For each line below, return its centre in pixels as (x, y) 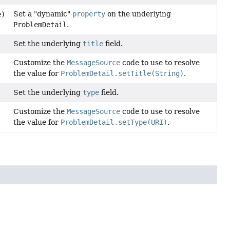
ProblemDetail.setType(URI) (114, 122)
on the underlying (138, 14)
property (89, 14)
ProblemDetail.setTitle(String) (122, 73)
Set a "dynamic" (43, 14)
